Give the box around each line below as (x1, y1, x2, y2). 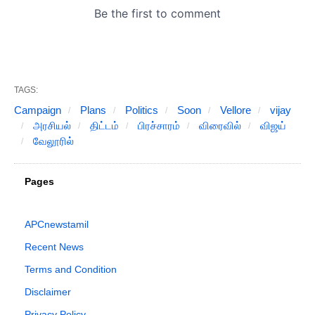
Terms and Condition (25, 264, 117, 276)
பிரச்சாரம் (135, 120, 180, 132)
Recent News (25, 241, 84, 253)
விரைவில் (196, 120, 241, 132)
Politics (122, 104, 158, 117)
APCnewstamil (25, 219, 89, 231)
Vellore (217, 104, 251, 117)
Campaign (14, 104, 61, 117)
